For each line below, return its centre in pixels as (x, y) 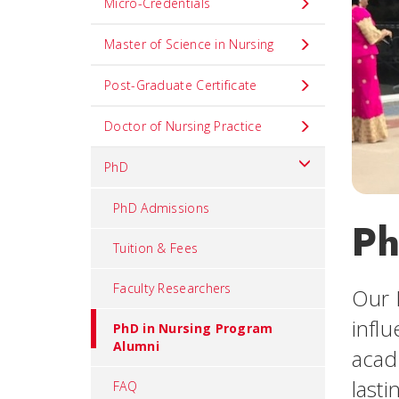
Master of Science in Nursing (189, 44)
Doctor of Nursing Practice (183, 126)
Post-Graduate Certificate (181, 85)
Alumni (136, 346)
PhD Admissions (162, 208)
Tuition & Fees (156, 248)
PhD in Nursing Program (193, 328)
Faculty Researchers (172, 288)
